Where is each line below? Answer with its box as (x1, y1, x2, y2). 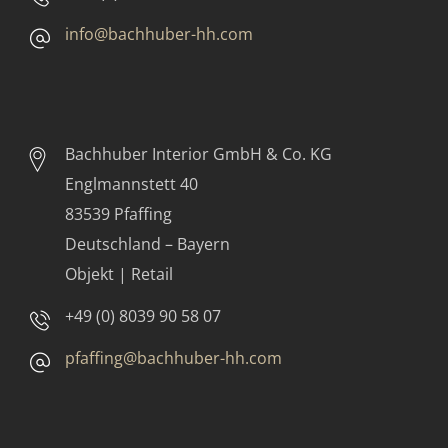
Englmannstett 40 (65, 172, 198, 195)
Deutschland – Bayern (65, 232, 230, 255)
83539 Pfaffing (65, 202, 172, 225)
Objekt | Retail (65, 262, 173, 285)
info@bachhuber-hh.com (65, 22, 253, 45)
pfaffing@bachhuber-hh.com (65, 346, 282, 369)
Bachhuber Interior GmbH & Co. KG (65, 142, 332, 165)
